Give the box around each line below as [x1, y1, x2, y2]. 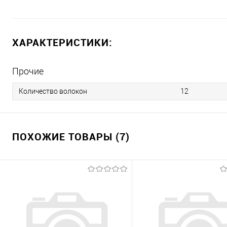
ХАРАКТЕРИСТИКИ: [12, 35, 112, 50]
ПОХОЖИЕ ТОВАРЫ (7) [12, 130, 130, 144]
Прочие [12, 66, 44, 77]
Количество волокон [19, 87, 87, 96]
